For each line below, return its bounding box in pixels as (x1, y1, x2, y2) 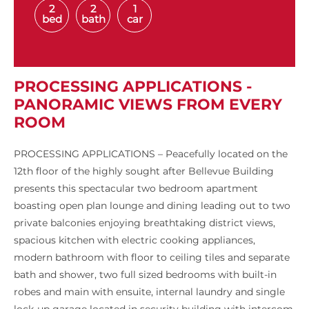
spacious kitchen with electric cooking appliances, (14, 234, 255, 247)
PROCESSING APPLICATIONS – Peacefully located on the (14, 148, 288, 161)
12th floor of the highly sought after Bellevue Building (14, 165, 274, 178)
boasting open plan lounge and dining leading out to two (14, 199, 290, 212)
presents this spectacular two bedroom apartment (14, 182, 258, 195)
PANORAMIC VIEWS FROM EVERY (14, 95, 282, 114)
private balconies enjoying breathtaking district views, (14, 217, 275, 230)
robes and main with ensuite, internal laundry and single (14, 286, 285, 299)
